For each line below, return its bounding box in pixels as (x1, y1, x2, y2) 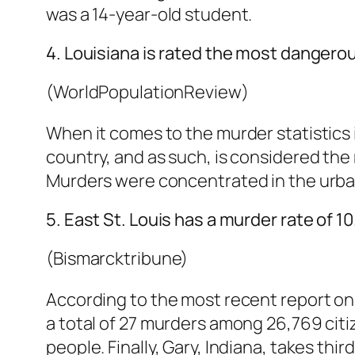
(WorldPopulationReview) (46, 80, 249, 105)
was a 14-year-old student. (46, 2, 256, 27)
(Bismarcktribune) (46, 246, 192, 271)
